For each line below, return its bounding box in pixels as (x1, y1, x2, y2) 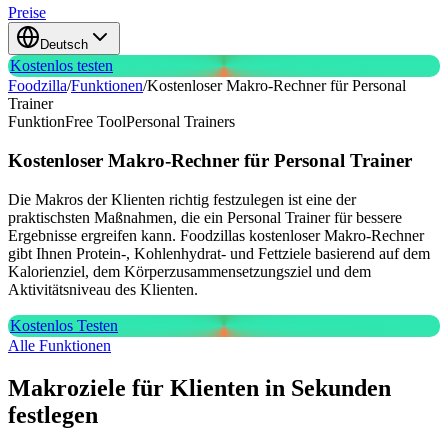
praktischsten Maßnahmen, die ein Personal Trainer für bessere (8, 208, 402, 226)
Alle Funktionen (8, 336, 111, 354)
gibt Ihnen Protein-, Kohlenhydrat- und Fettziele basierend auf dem (8, 244, 430, 262)
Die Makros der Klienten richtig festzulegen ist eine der (8, 190, 356, 208)
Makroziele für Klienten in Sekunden (8, 374, 391, 401)
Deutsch (40, 37, 88, 53)
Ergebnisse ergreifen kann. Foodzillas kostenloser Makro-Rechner (8, 226, 424, 244)
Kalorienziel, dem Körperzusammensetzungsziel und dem (8, 262, 371, 280)
